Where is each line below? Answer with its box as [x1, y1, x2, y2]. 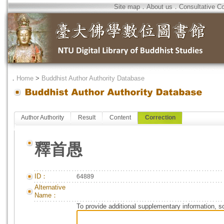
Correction [145, 114, 175, 121]
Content [109, 114, 131, 121]
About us [146, 3, 172, 10]
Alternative [34, 183, 65, 191]
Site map [114, 3, 140, 10]
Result [78, 114, 95, 121]
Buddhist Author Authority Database [41, 74, 144, 82]
